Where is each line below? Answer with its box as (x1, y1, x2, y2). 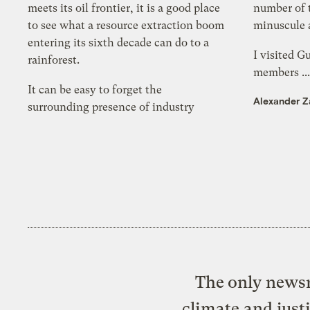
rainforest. (28, 53, 80, 67)
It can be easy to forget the (28, 83, 163, 97)
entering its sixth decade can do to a (28, 36, 210, 50)
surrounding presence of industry (28, 100, 195, 114)
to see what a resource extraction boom (28, 19, 225, 33)
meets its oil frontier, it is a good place (28, 1, 221, 15)
